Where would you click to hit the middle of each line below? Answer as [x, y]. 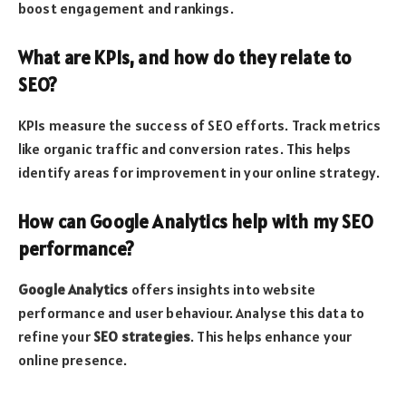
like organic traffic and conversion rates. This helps [185, 148]
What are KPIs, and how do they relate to [185, 58]
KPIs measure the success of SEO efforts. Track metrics [200, 125]
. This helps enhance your [271, 336]
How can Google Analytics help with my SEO [196, 222]
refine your [56, 336]
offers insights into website [222, 289]
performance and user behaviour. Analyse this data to [192, 312]
